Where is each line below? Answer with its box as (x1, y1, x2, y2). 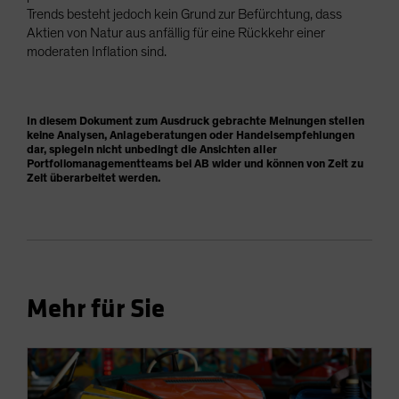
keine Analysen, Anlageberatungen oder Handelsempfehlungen (27, 130, 354, 142)
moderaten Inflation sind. (27, 45, 167, 60)
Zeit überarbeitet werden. (27, 173, 163, 185)
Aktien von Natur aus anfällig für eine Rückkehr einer (27, 26, 325, 41)
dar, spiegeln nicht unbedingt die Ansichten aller (27, 144, 277, 157)
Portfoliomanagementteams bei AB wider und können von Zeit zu (27, 159, 363, 171)
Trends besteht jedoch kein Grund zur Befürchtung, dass (27, 7, 342, 22)
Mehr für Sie (27, 293, 165, 326)
